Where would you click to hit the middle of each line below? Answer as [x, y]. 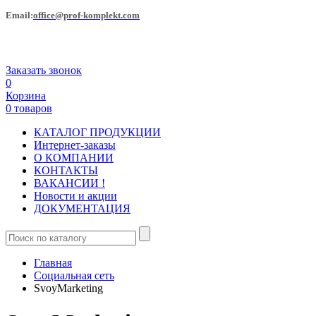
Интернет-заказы [75, 145]
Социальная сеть [74, 275]
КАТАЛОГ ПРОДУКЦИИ [97, 132]
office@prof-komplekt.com [86, 16]
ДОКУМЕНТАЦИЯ [82, 208]
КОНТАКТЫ [66, 170]
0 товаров [29, 108]
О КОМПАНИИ [74, 157]
